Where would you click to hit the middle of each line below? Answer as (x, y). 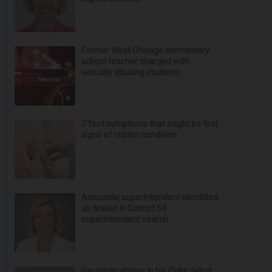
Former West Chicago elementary (146, 50)
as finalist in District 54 (124, 208)
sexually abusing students (131, 72)
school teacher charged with (136, 61)
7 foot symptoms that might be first (150, 124)
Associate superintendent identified (150, 197)
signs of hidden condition (129, 135)
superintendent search (125, 219)
